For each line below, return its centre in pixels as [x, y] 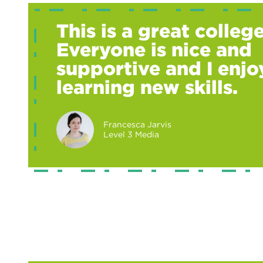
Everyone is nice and [154, 49]
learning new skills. [147, 87]
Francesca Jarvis [137, 124]
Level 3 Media [131, 134]
